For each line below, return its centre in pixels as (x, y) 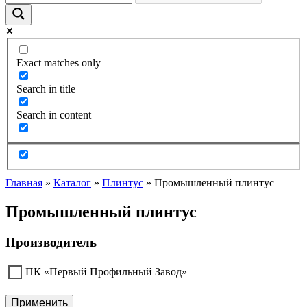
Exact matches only (59, 62)
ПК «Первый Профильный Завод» (106, 271)
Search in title (46, 88)
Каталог (72, 183)
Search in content (54, 114)
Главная (24, 183)
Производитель (51, 243)
